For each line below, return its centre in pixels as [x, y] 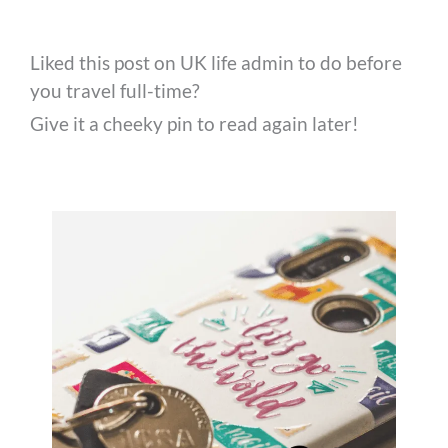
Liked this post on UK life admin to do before [216, 63]
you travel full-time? [115, 91]
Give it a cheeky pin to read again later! [195, 124]
